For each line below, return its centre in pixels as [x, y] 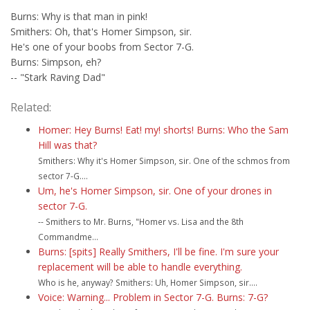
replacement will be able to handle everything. [140, 267]
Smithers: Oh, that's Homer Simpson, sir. [101, 31]
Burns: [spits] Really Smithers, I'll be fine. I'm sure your [158, 252]
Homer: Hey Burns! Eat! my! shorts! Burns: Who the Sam [163, 130]
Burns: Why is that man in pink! [79, 16]
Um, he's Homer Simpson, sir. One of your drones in [155, 191]
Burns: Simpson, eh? [56, 62]
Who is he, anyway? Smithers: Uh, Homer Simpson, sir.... [148, 282]
